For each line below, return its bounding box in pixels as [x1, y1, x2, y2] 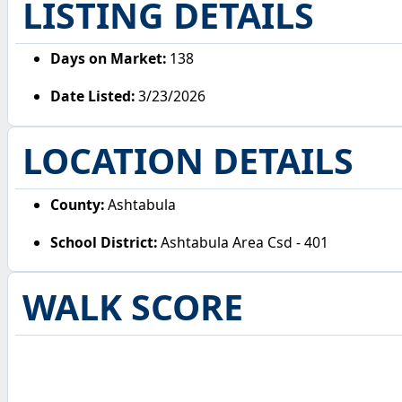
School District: [50, 232, 158, 252]
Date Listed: [50, 86, 135, 107]
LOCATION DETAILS [22, 136, 354, 186]
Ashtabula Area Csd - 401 [157, 232, 329, 252]
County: [50, 195, 105, 215]
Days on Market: [50, 48, 167, 69]
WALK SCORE [22, 282, 243, 331]
